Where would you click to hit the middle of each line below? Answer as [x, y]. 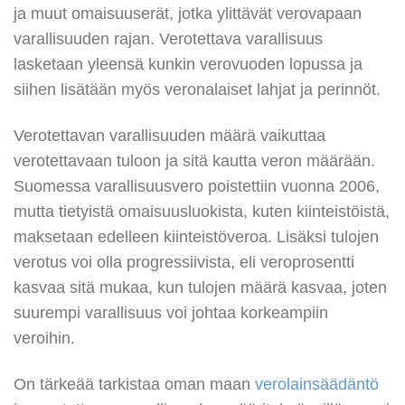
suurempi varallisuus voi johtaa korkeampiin [171, 313]
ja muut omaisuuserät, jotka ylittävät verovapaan [188, 14]
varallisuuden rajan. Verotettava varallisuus [168, 39]
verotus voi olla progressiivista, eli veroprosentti [184, 263]
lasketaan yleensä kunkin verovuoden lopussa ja [188, 65]
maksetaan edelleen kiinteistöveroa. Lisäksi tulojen [196, 237]
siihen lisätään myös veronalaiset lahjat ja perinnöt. [197, 90]
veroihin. [44, 339]
